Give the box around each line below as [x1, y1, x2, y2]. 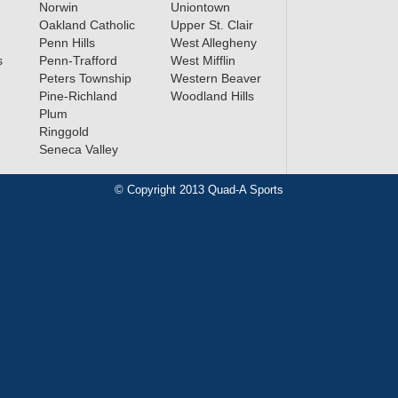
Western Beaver [170, 71, 261, 86]
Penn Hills [38, 36, 95, 51]
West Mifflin [170, 53, 235, 68]
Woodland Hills [170, 89, 254, 104]
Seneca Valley [38, 142, 118, 157]
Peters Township [38, 71, 131, 86]
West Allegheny [170, 36, 257, 51]
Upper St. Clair [170, 18, 253, 33]
